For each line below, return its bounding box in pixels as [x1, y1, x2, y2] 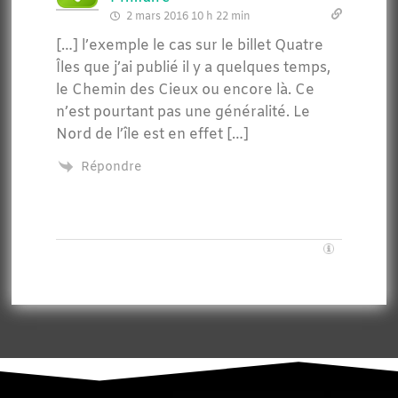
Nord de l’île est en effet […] [55, 125, 249, 145]
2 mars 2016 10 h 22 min [123, 10, 251, 25]
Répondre [80, 158, 141, 176]
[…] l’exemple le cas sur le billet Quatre [55, 36, 323, 56]
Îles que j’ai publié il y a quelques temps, [55, 59, 330, 78]
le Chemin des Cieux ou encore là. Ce [55, 81, 314, 100]
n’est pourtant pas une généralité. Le [55, 103, 310, 123]
